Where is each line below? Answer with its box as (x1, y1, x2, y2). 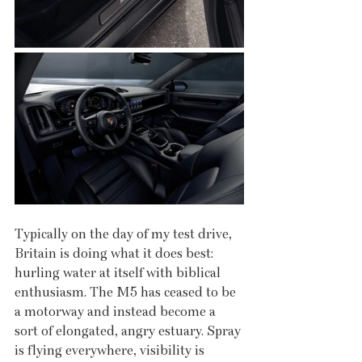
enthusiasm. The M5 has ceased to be (15, 284, 239, 300)
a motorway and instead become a (15, 303, 219, 319)
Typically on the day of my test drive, (15, 225, 235, 242)
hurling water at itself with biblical (15, 264, 224, 280)
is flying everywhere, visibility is (15, 342, 208, 358)
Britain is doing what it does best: (15, 245, 217, 261)
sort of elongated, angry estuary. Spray (15, 322, 244, 339)
